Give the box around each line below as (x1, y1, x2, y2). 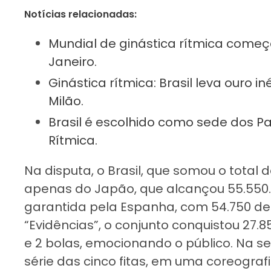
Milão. (48, 92, 83, 109)
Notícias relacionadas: (24, 7, 137, 21)
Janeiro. (48, 53, 97, 70)
